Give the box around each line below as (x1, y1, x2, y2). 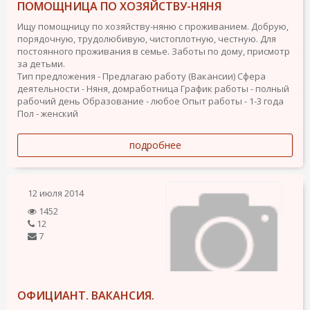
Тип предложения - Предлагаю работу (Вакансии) (17, 70, 235, 82)
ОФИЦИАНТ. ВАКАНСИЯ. (17, 288, 154, 303)
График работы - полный (181, 82, 289, 95)
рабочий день (17, 95, 80, 107)
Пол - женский (17, 107, 78, 120)
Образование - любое (82, 95, 180, 107)
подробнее (129, 138, 181, 152)
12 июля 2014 (28, 187, 84, 199)
